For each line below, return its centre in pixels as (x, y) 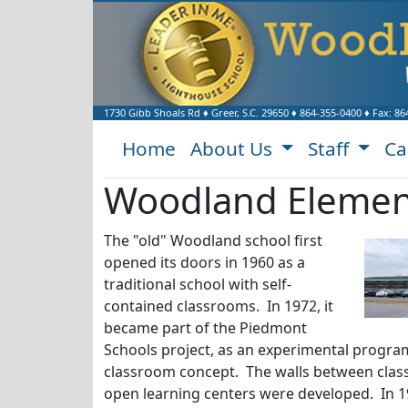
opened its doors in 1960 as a (204, 262)
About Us (234, 148)
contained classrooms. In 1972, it (219, 306)
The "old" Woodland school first (213, 240)
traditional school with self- (198, 284)
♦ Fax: (378, 112)
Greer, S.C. (235, 112)
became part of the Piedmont (205, 328)
